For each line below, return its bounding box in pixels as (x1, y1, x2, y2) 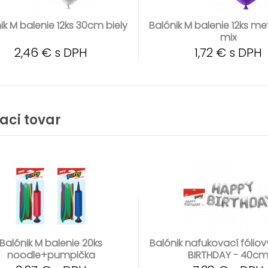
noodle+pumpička (7, 248, 95, 262)
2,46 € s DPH (14, 44, 87, 61)
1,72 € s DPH (194, 44, 263, 61)
